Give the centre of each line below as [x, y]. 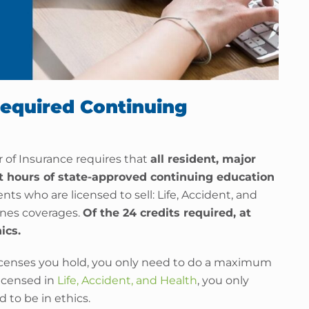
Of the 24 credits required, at [167, 212]
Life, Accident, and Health [127, 280]
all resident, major [203, 159]
